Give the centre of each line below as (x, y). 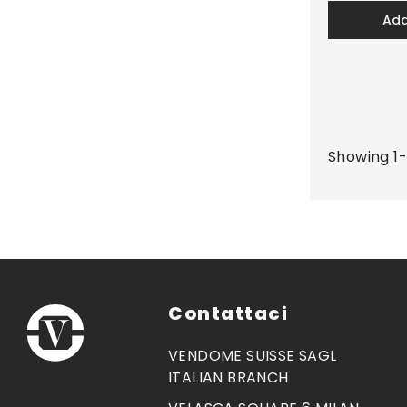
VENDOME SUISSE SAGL (253, 355)
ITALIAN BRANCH (228, 377)
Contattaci (228, 313)
